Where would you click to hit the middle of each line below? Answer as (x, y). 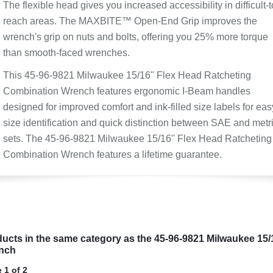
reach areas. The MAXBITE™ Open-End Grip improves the (130, 21)
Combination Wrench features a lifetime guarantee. (112, 154)
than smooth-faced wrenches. (66, 53)
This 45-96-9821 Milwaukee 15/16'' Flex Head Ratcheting (127, 75)
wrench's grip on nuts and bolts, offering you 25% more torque (135, 37)
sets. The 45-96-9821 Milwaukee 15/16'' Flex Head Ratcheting (137, 139)
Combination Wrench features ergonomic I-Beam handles (126, 91)
